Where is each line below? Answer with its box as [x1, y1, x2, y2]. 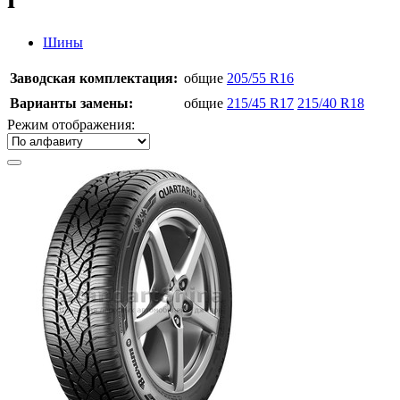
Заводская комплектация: [10, 70, 178, 86]
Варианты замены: [10, 95, 133, 111]
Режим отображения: [7, 116, 135, 132]
